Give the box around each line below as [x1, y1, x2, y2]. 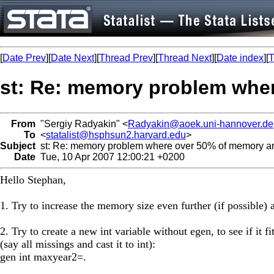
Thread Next [158, 53, 212, 63]
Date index [217, 53, 264, 63]
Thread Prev [99, 53, 153, 63]
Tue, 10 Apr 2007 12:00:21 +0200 [35, 151, 185, 162]
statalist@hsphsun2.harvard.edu [46, 129, 186, 140]
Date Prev [2, 53, 46, 63]
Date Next [51, 53, 94, 63]
